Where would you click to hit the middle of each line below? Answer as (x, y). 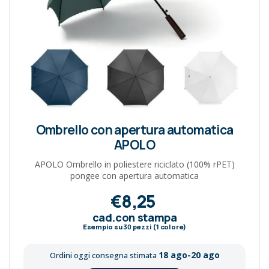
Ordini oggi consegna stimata (104, 255)
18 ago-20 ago (189, 255)
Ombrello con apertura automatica (134, 129)
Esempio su (103, 226)
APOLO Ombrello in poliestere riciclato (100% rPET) (134, 164)
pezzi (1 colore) (159, 226)
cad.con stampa (134, 217)
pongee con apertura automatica (134, 175)
